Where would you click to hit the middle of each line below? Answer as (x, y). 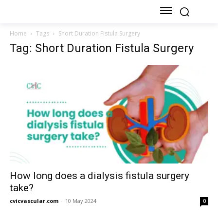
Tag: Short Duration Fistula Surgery (102, 48)
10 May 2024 (81, 200)
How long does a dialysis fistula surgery (100, 175)
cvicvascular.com (34, 200)
